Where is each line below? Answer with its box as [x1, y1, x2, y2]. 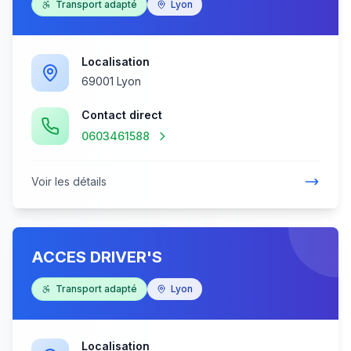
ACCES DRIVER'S [31, 248, 162, 266]
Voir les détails [31, 175, 107, 188]
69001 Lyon [81, 74, 141, 88]
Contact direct [81, 108, 162, 121]
